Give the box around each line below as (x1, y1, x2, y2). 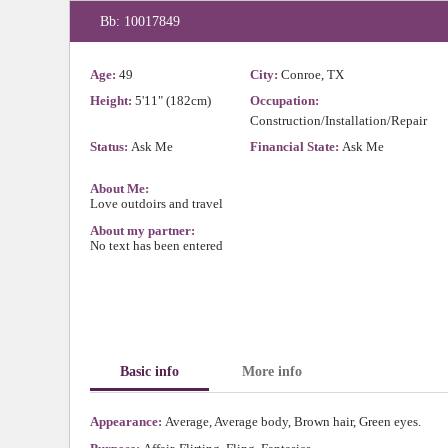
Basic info (120, 364, 179, 379)
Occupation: (250, 93, 319, 108)
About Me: (90, 181, 149, 196)
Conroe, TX (281, 67, 344, 82)
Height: (90, 93, 135, 108)
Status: (90, 139, 131, 154)
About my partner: (90, 223, 195, 238)
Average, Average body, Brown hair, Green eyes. (165, 414, 421, 429)
